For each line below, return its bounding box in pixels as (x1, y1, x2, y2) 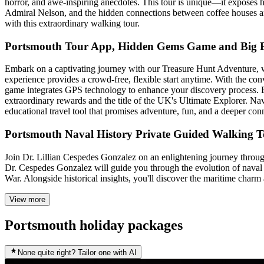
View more (9, 194, 45, 204)
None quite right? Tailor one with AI (18, 247, 137, 257)
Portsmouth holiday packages (5, 217, 183, 233)
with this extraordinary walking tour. (5, 18, 140, 28)
